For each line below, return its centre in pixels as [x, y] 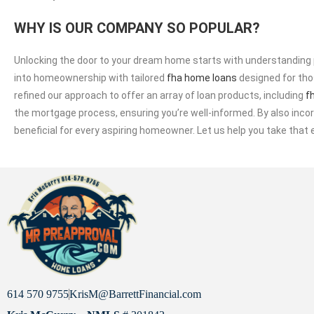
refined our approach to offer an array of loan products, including [160, 95]
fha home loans [202, 77]
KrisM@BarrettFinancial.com [135, 294]
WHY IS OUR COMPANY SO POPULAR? [137, 28]
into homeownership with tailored [90, 77]
